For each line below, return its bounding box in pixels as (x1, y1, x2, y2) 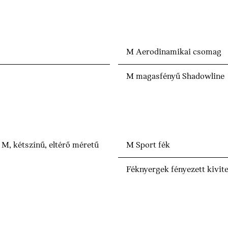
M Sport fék (126, 140, 170, 151)
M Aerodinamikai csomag (126, 47, 221, 58)
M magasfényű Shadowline (126, 72, 224, 82)
